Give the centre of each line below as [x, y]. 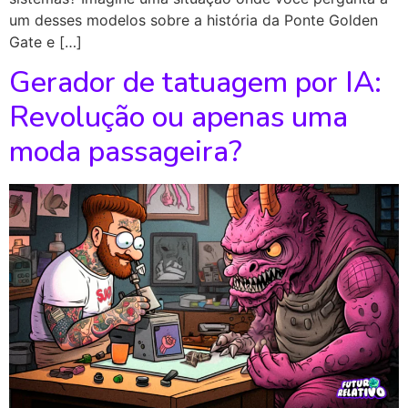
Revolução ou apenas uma [178, 117]
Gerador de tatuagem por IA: [195, 82]
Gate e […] [46, 41]
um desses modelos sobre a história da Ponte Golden [194, 20]
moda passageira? [126, 151]
